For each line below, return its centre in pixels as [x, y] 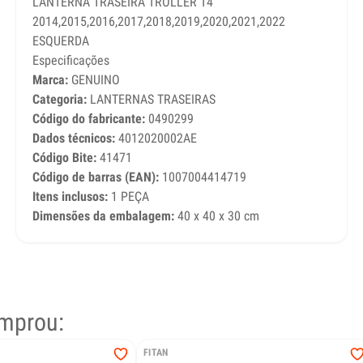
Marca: [50, 80]
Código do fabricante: [88, 119]
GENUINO [94, 80]
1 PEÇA [128, 197]
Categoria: [59, 100]
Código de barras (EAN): [95, 177]
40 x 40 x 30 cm [216, 216]
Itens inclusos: [70, 197]
